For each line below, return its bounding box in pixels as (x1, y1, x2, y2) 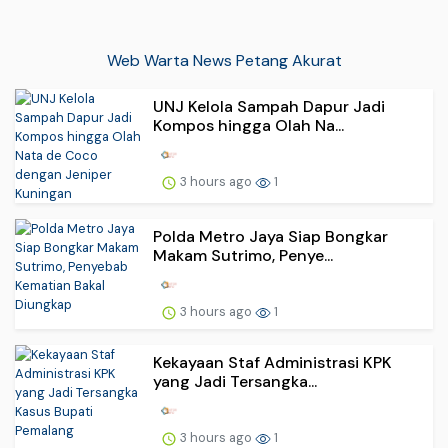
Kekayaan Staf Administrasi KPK (153, 352, 392, 374)
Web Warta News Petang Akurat (106, 50, 342, 72)
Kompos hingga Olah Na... (153, 115, 344, 137)
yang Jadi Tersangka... (153, 371, 317, 393)
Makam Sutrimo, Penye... (153, 245, 333, 267)
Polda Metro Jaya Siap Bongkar (153, 226, 388, 248)
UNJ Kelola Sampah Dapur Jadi (153, 96, 385, 118)
